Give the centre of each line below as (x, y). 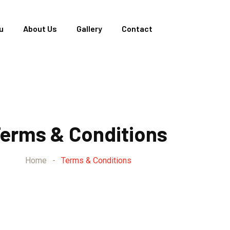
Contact (137, 28)
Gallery (89, 28)
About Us (40, 28)
